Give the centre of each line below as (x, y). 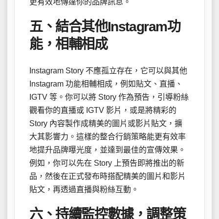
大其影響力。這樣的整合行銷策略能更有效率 (108, 137)
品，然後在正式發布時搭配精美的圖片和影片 (108, 176)
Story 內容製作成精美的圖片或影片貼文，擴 (106, 124)
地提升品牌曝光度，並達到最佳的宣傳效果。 (108, 150)
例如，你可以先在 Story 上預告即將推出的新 (107, 163)
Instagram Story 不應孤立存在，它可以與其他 (108, 71)
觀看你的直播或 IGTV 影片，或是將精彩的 (103, 110)
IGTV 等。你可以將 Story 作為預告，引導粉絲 (109, 97)
